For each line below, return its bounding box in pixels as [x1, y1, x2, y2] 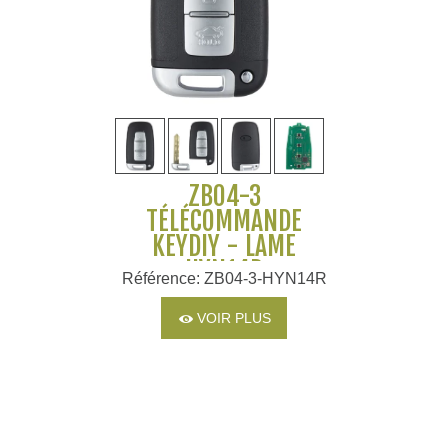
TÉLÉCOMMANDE [146, 205, 302, 238]
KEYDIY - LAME [152, 230, 296, 263]
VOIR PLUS [197, 310, 271, 327]
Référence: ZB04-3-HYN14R [121, 270, 327, 288]
